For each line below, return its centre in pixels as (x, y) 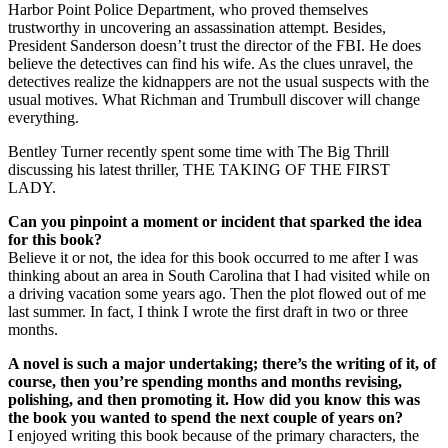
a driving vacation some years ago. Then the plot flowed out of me (217, 294)
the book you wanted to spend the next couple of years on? (205, 418)
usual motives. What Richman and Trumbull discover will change (214, 100)
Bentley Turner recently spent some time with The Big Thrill (198, 152)
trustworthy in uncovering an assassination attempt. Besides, (197, 28)
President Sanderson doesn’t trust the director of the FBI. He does (214, 46)
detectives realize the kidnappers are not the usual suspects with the (218, 82)
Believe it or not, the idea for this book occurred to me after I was (213, 258)
